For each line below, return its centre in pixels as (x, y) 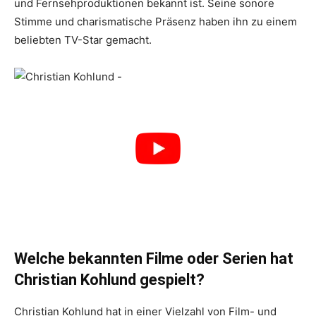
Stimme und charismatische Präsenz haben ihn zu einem (156, 21)
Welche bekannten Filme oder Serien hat (154, 259)
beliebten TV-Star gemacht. (83, 39)
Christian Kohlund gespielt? (109, 280)
